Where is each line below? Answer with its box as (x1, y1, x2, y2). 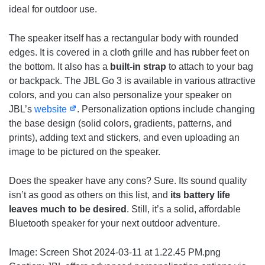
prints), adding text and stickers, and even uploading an (9, 132, 240, 143)
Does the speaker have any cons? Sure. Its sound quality (9, 176, 247, 186)
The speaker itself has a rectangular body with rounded (9, 33, 238, 44)
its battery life (168, 190, 230, 201)
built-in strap (110, 62, 166, 72)
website (34, 104, 69, 115)
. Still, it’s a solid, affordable (127, 204, 241, 215)
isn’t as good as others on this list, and (9, 190, 168, 201)
